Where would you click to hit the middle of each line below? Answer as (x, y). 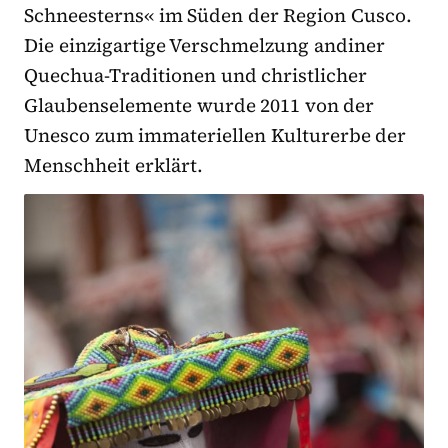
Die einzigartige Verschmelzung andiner (204, 44)
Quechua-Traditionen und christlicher (196, 74)
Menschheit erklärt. (113, 164)
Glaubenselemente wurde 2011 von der (199, 104)
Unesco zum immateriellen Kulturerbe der (215, 134)
